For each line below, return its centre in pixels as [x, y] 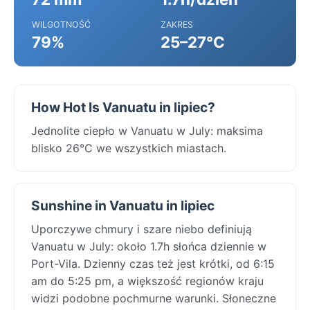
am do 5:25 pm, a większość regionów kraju [147, 281]
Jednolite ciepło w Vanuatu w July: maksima [147, 130]
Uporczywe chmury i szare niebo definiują [142, 229]
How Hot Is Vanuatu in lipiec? [123, 107]
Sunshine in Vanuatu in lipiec [123, 205]
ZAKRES [177, 24]
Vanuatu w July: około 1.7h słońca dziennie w [149, 246]
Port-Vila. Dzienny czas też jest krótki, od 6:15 [153, 263]
